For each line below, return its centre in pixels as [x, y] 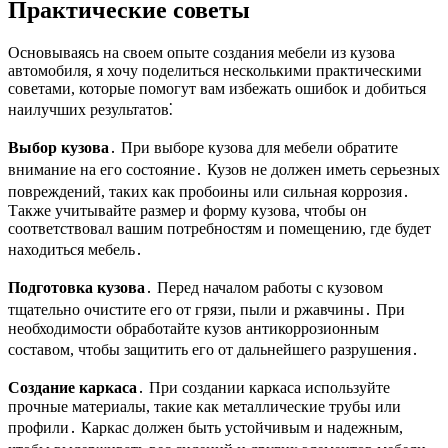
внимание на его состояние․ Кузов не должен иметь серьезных [224, 170]
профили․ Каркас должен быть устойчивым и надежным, [205, 428]
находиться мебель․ [75, 250]
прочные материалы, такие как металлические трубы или [204, 407]
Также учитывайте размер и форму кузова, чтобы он [187, 211]
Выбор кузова [58, 148]
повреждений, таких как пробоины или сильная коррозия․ [209, 192]
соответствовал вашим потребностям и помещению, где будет [219, 229]
